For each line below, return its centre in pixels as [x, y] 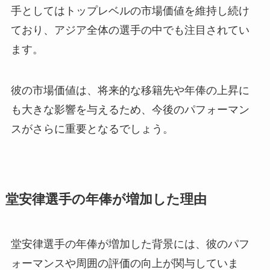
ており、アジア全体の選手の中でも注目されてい [130, 30]
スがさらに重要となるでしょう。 [92, 129]
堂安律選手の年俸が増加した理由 [106, 200]
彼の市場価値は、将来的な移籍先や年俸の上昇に [130, 91]
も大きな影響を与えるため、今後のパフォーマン [130, 110]
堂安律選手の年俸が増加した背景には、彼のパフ [130, 244]
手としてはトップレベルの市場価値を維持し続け [130, 11]
